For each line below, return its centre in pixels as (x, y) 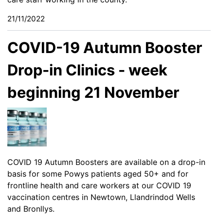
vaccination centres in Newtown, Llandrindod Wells (101, 197)
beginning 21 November (93, 92)
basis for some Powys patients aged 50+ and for (98, 173)
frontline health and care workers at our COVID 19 (99, 185)
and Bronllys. (31, 209)
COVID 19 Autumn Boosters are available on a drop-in (106, 162)
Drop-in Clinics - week (87, 70)
